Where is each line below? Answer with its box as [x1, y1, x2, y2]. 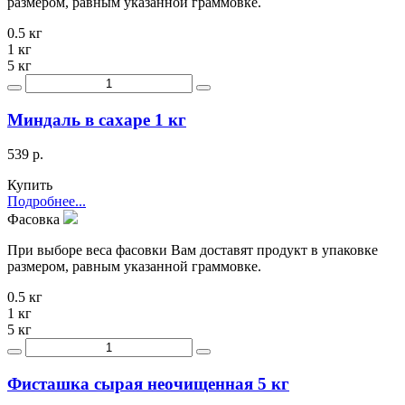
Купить [7, 177, 52, 193]
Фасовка [7, 212, 63, 228]
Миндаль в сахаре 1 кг [7, 109, 186, 129]
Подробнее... [7, 193, 86, 210]
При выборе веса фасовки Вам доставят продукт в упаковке [7, 242, 378, 259]
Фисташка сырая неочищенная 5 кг [7, 374, 289, 394]
